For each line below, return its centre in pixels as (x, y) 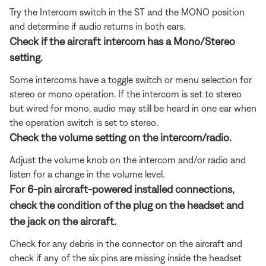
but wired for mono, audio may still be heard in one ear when (133, 108)
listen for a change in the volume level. (87, 174)
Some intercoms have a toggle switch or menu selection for (131, 79)
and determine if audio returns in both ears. (97, 26)
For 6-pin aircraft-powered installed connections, (122, 189)
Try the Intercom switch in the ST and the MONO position (127, 12)
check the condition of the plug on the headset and (126, 205)
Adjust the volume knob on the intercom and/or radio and (128, 159)
